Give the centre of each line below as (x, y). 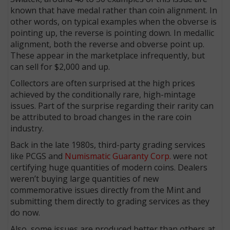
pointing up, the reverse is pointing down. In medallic (112, 33)
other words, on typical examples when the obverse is (114, 21)
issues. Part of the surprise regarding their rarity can (112, 106)
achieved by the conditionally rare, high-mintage (103, 94)
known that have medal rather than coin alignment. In (114, 10)
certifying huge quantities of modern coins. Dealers (109, 167)
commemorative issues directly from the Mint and (106, 190)
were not (189, 156)
